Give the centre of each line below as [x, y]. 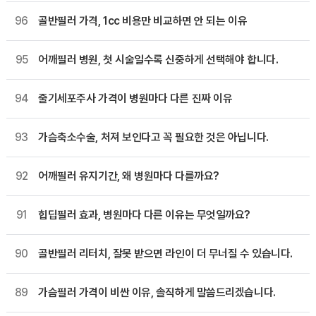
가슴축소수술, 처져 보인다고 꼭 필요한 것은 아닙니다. [153, 137]
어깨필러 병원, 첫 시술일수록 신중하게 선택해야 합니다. [158, 59]
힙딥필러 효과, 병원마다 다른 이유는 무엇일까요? [144, 214]
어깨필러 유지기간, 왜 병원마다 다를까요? [129, 176]
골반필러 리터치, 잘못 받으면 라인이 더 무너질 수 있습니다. [165, 253]
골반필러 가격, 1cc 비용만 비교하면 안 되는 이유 [143, 20]
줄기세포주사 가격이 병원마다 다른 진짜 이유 [135, 98]
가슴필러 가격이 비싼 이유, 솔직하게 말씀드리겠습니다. [157, 292]
